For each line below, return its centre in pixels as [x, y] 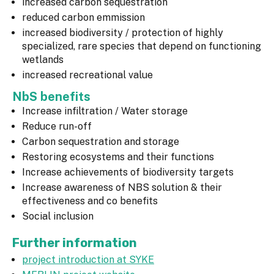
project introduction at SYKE [88, 260]
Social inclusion [58, 217]
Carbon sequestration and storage [101, 142]
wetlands [43, 60]
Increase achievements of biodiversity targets [128, 172]
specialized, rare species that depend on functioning [142, 46]
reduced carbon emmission [83, 18]
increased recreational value [87, 75]
